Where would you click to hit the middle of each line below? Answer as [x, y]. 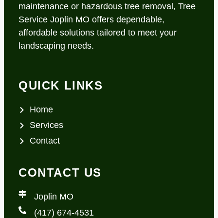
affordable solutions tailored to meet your [98, 33]
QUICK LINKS [61, 86]
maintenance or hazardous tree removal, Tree [107, 7]
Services [46, 125]
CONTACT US [60, 173]
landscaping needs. [56, 46]
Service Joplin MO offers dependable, [91, 20]
